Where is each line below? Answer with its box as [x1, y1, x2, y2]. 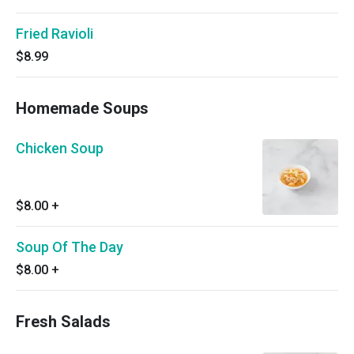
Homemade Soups [16, 99, 149, 118]
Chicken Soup [16, 140, 104, 156]
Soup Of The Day [16, 239, 123, 255]
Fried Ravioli [16, 25, 93, 42]
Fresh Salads [16, 312, 111, 331]
